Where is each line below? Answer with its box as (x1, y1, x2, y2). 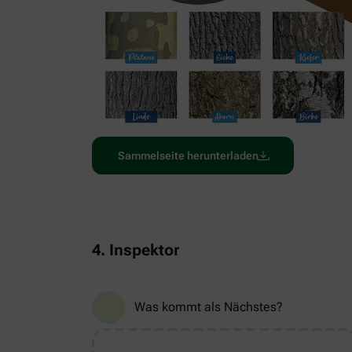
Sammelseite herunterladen (118, 148, 258, 162)
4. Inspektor (92, 240, 179, 260)
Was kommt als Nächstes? (134, 299, 283, 314)
